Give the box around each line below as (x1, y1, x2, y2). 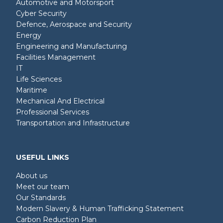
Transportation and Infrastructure (16, 118, 130, 128)
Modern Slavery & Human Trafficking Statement (16, 204, 184, 214)
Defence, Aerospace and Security (16, 20, 132, 29)
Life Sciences (16, 75, 62, 84)
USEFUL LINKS (16, 153, 69, 162)
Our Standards (16, 193, 66, 203)
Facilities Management (16, 53, 96, 62)
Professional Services (16, 108, 89, 117)
